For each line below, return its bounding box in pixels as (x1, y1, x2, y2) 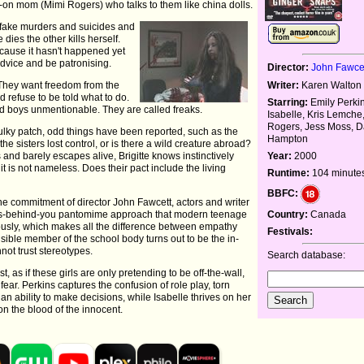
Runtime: (267, 167, 310, 180)
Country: (267, 209, 309, 221)
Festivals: (267, 226, 314, 238)
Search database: (267, 249, 346, 262)
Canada (308, 209, 347, 221)
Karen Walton (299, 80, 362, 92)
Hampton (267, 133, 309, 145)
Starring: (267, 97, 309, 109)
